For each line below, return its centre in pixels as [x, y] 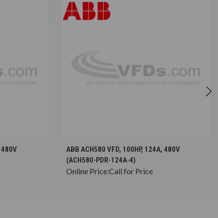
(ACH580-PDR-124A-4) [101, 160]
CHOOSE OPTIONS [141, 145]
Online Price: [88, 171]
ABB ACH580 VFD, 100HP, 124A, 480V [123, 149]
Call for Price [131, 171]
